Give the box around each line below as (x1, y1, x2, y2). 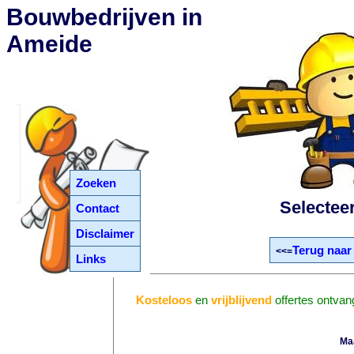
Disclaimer (76, 227, 135, 240)
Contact (76, 201, 120, 215)
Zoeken (76, 176, 117, 190)
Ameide (6, 31, 92, 57)
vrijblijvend (211, 293, 273, 307)
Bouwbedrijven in (6, 4, 202, 30)
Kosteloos (136, 293, 193, 307)
